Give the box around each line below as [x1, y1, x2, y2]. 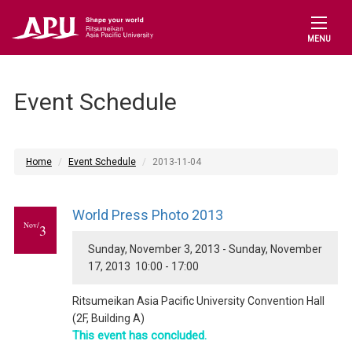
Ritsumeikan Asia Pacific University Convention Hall [71, 295, 324, 307]
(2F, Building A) [71, 312, 145, 324]
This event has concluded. [71, 328, 207, 343]
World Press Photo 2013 [71, 207, 223, 223]
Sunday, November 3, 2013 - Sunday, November [87, 243, 322, 255]
